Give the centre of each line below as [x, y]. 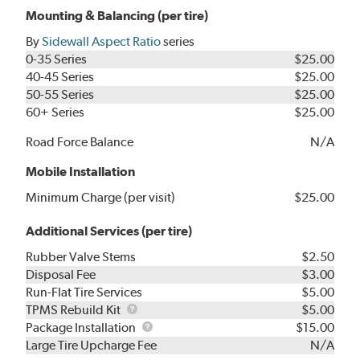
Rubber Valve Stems [81, 256]
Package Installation [82, 327]
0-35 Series [57, 59]
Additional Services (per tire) [109, 231]
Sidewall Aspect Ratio [102, 41]
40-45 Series [60, 76]
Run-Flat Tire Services [84, 292]
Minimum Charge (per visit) [101, 197]
